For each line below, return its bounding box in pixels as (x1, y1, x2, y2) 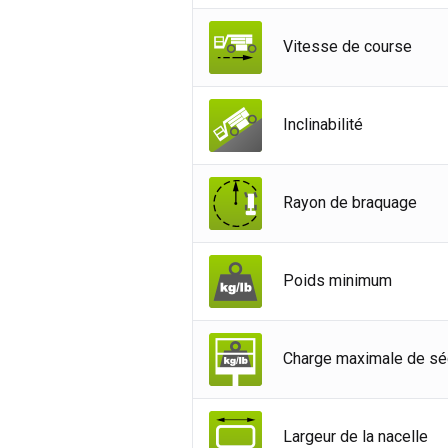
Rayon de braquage (283, 193, 417, 213)
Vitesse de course (283, 37, 412, 57)
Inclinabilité (283, 115, 363, 135)
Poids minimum (283, 271, 392, 291)
